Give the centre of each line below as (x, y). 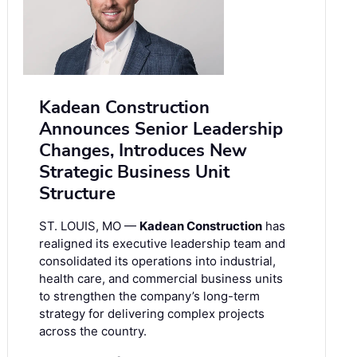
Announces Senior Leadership (161, 129)
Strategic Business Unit (134, 172)
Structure (77, 193)
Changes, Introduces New (143, 150)
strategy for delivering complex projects (152, 313)
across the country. (93, 331)
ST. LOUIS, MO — (89, 226)
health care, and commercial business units (161, 278)
